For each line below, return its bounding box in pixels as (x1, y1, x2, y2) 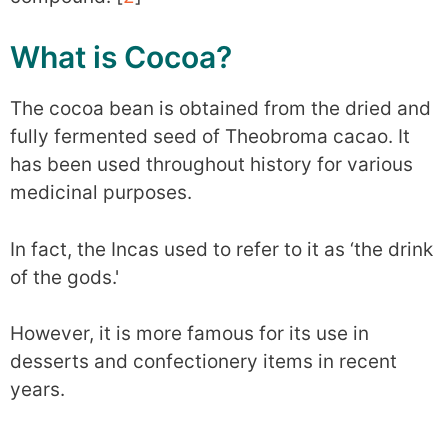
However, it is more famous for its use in (10, 322, 369, 345)
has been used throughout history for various (10, 153, 413, 176)
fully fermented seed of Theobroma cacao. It (10, 125, 410, 148)
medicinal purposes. (10, 181, 192, 204)
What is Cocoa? (10, 39, 232, 75)
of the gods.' (10, 265, 119, 289)
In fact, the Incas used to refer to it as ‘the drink (10, 237, 433, 261)
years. (10, 378, 65, 401)
